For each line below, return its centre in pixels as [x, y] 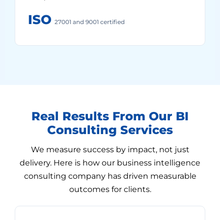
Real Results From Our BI [110, 116]
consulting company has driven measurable [110, 176]
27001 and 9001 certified [90, 22]
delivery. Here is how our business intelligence [110, 163]
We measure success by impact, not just [110, 150]
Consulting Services [110, 130]
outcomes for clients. [110, 189]
